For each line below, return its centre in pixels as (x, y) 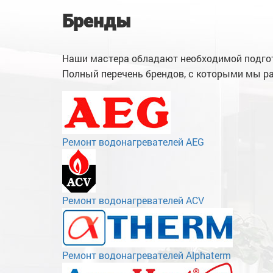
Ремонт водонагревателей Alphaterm (147, 255)
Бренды (97, 21)
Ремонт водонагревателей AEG (133, 141)
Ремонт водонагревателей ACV (133, 200)
